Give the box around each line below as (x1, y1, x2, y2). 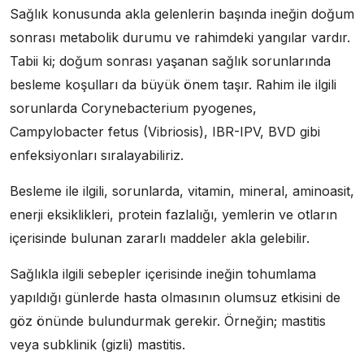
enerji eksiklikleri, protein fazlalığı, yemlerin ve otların (10, 206, 337, 223)
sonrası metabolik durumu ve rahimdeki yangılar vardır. (10, 29, 350, 45)
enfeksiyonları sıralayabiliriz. (10, 147, 184, 163)
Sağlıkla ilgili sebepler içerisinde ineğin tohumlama (10, 266, 316, 282)
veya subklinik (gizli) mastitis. (10, 336, 185, 353)
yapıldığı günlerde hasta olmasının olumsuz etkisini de (10, 289, 340, 305)
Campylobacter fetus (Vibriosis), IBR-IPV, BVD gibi (10, 123, 320, 140)
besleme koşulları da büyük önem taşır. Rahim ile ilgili (10, 76, 336, 93)
